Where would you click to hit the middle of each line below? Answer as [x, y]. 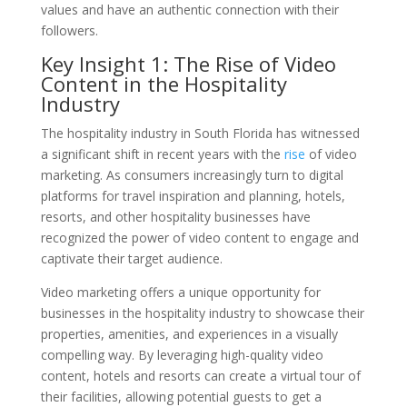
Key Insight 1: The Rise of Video [188, 63]
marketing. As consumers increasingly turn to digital [192, 174]
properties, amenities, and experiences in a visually [189, 333]
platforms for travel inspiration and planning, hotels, [193, 195]
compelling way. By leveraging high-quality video [182, 354]
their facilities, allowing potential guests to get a [181, 396]
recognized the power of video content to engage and [199, 237]
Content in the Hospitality [164, 83]
